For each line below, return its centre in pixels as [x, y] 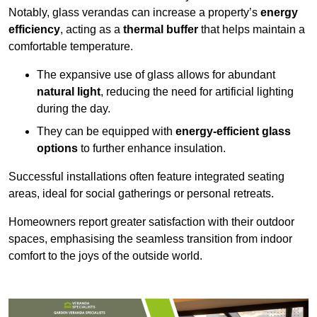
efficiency [34, 30]
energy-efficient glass [233, 132]
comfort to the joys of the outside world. [105, 256]
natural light [69, 92]
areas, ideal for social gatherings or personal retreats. [141, 194]
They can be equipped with [106, 132]
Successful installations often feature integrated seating [146, 177]
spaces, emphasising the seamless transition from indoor [150, 239]
